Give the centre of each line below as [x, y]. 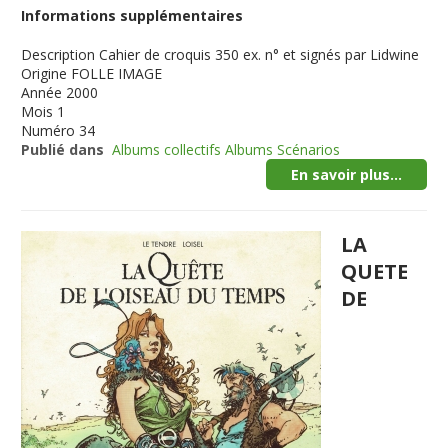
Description [58, 54]
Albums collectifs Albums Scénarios [226, 149]
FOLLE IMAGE [117, 73]
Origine [44, 73]
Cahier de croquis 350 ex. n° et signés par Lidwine [259, 54]
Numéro [48, 130]
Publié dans [63, 149]
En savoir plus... [346, 174]
